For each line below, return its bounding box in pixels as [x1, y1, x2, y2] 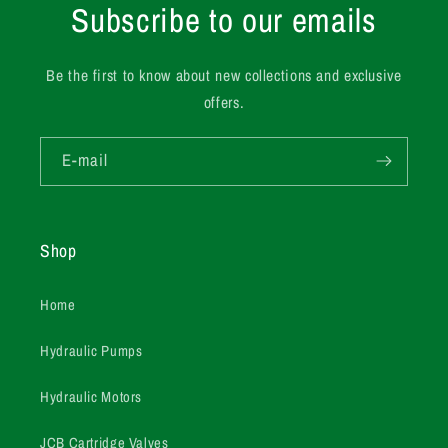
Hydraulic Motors [40, 387, 143, 408]
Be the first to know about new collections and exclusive [46, 64, 402, 86]
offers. [203, 91, 245, 113]
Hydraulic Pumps [40, 341, 143, 362]
